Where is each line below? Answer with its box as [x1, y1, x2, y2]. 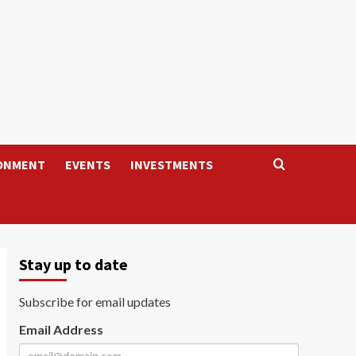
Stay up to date [18, 254, 128, 274]
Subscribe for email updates [18, 294, 171, 309]
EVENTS [65, 157, 110, 172]
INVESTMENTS [130, 157, 213, 172]
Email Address [18, 322, 103, 337]
